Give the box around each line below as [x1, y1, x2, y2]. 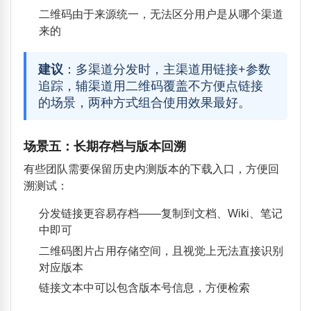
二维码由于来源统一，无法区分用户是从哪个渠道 [38, 8, 283, 21]
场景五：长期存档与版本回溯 [23, 138, 186, 153]
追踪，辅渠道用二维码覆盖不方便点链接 [38, 78, 264, 93]
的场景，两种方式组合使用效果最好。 [38, 95, 251, 110]
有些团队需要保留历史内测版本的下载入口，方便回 [23, 162, 279, 175]
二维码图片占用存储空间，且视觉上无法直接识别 [38, 244, 283, 257]
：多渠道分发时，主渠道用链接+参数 [63, 62, 271, 76]
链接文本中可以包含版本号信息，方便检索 [38, 282, 250, 294]
